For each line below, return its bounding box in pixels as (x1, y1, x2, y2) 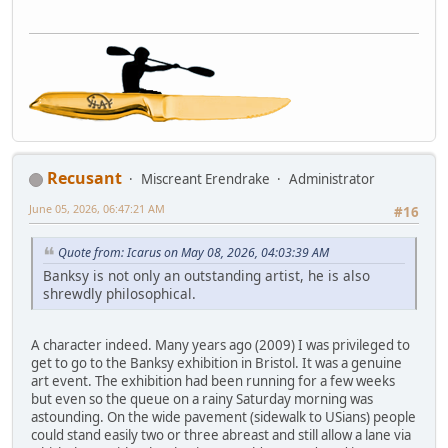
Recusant (47, 167, 122, 190)
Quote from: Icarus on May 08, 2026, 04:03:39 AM (58, 244, 329, 262)
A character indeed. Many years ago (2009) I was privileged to (31, 336, 410, 355)
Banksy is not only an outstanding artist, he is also (43, 266, 370, 286)
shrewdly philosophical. (43, 284, 196, 304)
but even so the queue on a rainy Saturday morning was (31, 390, 373, 409)
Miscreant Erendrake (141, 170, 270, 189)
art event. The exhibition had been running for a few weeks (31, 372, 395, 391)
